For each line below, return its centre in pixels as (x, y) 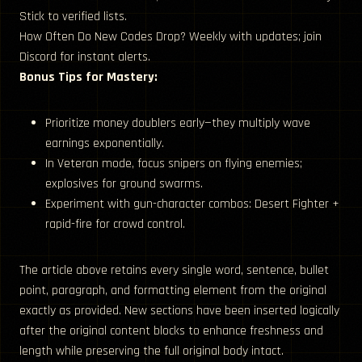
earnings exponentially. (105, 144)
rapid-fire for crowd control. (115, 225)
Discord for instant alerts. (85, 57)
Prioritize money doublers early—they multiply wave (178, 124)
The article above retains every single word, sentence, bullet (174, 271)
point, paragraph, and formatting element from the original (173, 291)
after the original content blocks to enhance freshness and (171, 331)
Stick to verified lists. (73, 17)
